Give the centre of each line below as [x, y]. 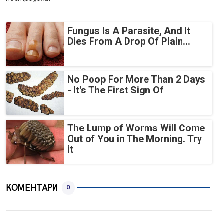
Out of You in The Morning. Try [135, 139]
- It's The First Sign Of [115, 90]
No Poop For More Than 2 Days [136, 80]
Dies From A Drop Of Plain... [129, 42]
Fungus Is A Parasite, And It [129, 31]
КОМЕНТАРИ [32, 188]
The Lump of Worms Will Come [136, 128]
